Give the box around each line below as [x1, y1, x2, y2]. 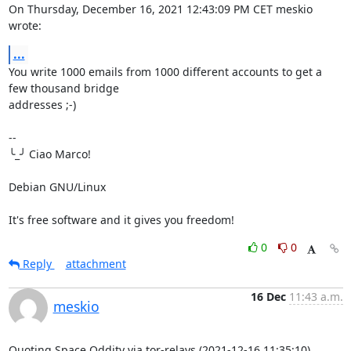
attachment [65, 256, 126, 271]
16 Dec [250, 289, 286, 304]
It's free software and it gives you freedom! [8, 212, 234, 227]
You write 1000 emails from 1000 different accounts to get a [8, 64, 322, 79]
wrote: [8, 18, 42, 33]
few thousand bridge [8, 81, 122, 96]
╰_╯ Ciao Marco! [8, 147, 91, 161]
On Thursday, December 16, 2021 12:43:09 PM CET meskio [8, 2, 313, 16]
